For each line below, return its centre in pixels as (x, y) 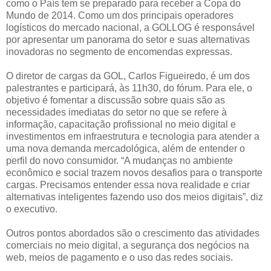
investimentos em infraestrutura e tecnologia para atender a (133, 136)
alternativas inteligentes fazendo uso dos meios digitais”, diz (135, 197)
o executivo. (32, 209)
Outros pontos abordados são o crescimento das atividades (133, 233)
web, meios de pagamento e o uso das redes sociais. (119, 257)
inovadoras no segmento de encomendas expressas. (119, 51)
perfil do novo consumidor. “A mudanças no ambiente (119, 160)
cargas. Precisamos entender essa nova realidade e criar (128, 184)
